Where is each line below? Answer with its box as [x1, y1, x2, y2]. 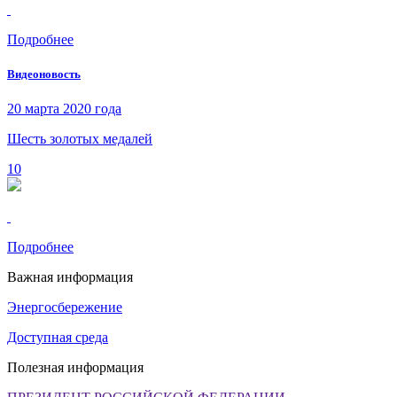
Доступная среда [7, 330, 108, 346]
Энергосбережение [7, 300, 122, 315]
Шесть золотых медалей [7, 131, 152, 147]
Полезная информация [7, 360, 144, 376]
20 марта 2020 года [7, 101, 121, 117]
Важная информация [7, 269, 133, 285]
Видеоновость [7, 67, 81, 82]
